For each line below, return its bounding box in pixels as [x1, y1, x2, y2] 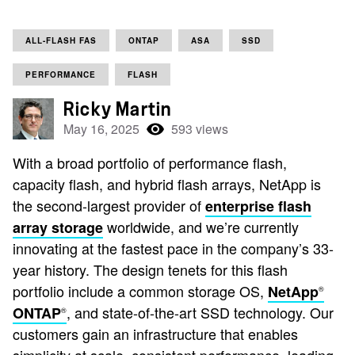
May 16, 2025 [63, 120, 139, 138]
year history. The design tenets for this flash [13, 259, 288, 280]
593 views [171, 120, 228, 138]
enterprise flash [205, 196, 311, 216]
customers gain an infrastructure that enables [13, 323, 298, 344]
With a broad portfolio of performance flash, [13, 152, 287, 173]
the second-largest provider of [13, 195, 205, 216]
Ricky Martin [63, 100, 172, 119]
